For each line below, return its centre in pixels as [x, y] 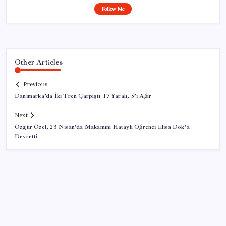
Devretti [26, 137]
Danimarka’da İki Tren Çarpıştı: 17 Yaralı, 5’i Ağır [83, 96]
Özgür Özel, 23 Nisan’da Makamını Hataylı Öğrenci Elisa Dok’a [102, 127]
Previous [35, 84]
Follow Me [113, 9]
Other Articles [39, 62]
